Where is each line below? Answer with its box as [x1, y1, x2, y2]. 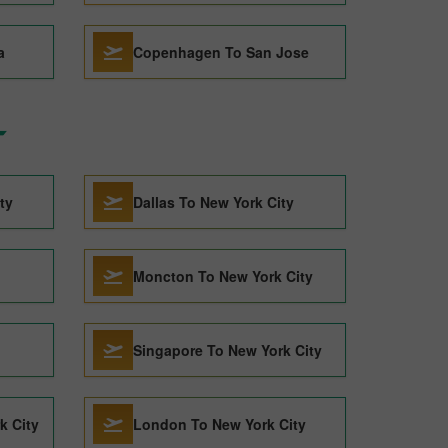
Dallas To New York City [132, 192, 294, 212]
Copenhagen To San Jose [132, 42, 309, 62]
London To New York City [132, 414, 306, 434]
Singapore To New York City [132, 340, 322, 360]
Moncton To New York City [132, 266, 313, 286]
